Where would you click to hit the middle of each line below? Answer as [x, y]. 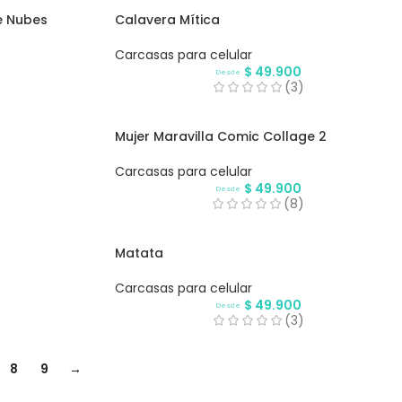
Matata [139, 253]
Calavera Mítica [167, 20]
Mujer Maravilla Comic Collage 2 [220, 137]
